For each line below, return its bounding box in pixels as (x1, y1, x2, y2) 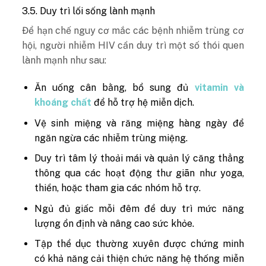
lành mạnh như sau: (22, 55, 107, 66)
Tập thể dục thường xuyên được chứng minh (34, 238, 244, 250)
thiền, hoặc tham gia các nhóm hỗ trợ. (34, 182, 201, 194)
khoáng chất (34, 97, 92, 108)
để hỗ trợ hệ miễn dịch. (91, 97, 195, 108)
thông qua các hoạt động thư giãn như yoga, (34, 167, 244, 179)
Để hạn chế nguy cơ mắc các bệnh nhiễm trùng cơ (22, 25, 244, 37)
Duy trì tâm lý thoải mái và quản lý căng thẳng (34, 153, 244, 164)
